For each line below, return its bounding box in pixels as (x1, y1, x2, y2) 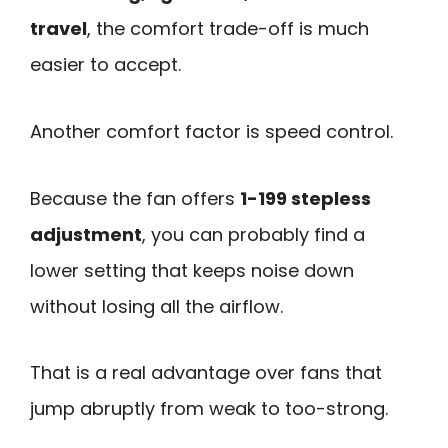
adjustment (30, 221, 142, 247)
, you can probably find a (142, 221, 365, 247)
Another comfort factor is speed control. (30, 118, 393, 144)
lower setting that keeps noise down (30, 257, 354, 283)
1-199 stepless (240, 185, 371, 211)
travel (30, 16, 87, 42)
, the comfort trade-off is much (87, 16, 369, 42)
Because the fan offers (30, 185, 240, 211)
